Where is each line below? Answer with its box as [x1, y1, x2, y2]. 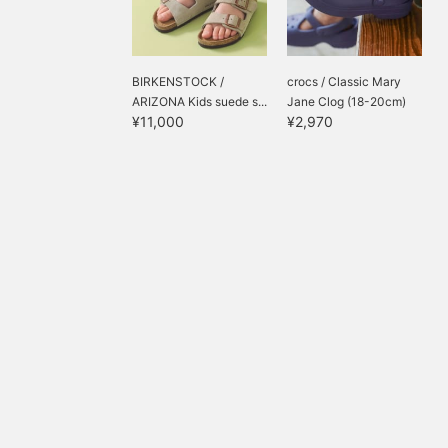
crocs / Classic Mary [287, 74, 401, 89]
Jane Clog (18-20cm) [287, 94, 406, 109]
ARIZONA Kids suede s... [132, 94, 267, 109]
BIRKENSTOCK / [132, 74, 224, 89]
